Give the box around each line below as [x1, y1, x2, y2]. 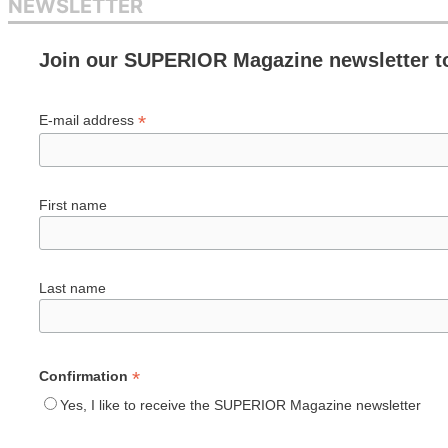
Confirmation [38, 368, 132, 385]
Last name [38, 279, 106, 296]
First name [38, 196, 107, 213]
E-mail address [38, 111, 138, 128]
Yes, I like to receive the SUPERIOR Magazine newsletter [59, 397, 421, 414]
